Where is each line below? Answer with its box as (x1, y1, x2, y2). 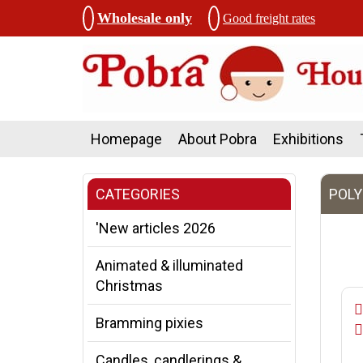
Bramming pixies (96, 314, 203, 331)
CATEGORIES (96, 186, 180, 203)
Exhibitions (273, 130, 344, 147)
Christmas (96, 277, 163, 294)
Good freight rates (223, 11, 315, 25)
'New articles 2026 (96, 220, 216, 237)
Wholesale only (97, 10, 192, 26)
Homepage (91, 130, 162, 147)
